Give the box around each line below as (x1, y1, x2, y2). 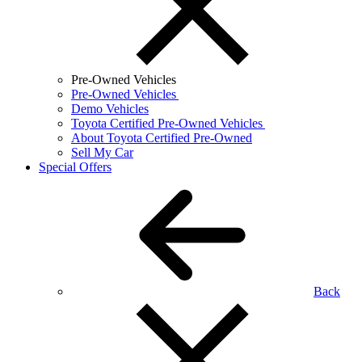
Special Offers (39, 160, 112, 174)
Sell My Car (71, 145, 133, 159)
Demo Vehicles (71, 102, 149, 116)
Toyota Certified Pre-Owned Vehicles (71, 116, 265, 130)
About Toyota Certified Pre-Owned (71, 131, 252, 145)
